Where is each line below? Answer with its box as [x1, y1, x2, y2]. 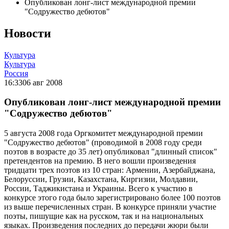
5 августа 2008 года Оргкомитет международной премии [4, 129, 203, 138]
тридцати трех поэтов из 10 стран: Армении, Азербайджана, [4, 166, 215, 175]
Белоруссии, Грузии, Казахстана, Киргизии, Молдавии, [4, 175, 198, 184]
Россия [4, 68, 28, 78]
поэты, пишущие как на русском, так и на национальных [4, 212, 203, 221]
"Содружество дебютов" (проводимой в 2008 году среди [4, 138, 202, 147]
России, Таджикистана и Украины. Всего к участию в [4, 184, 193, 193]
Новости [4, 26, 51, 40]
